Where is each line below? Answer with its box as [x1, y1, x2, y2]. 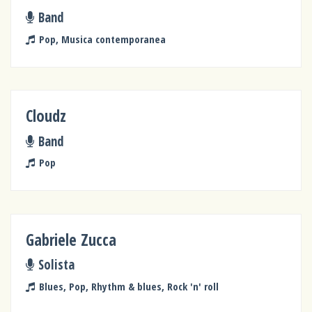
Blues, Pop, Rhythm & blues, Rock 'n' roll [38, 279, 219, 293]
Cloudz [26, 105, 67, 127]
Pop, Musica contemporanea [38, 31, 166, 46]
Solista [38, 256, 75, 274]
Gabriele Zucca [26, 228, 117, 251]
